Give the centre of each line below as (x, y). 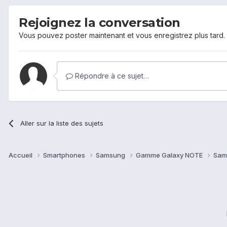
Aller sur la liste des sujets (62, 123)
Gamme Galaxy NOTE (170, 155)
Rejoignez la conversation (100, 22)
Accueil (21, 155)
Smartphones (65, 155)
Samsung (111, 155)
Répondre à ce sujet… (111, 75)
